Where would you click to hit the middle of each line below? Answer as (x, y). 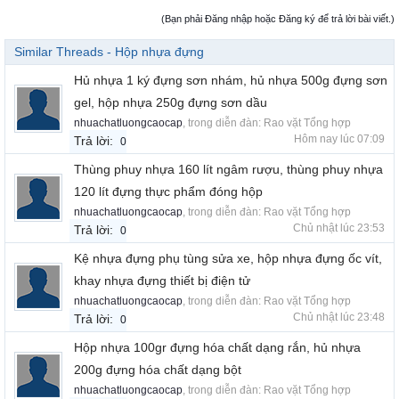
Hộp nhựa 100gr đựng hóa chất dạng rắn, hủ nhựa (217, 347)
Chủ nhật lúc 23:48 (339, 317)
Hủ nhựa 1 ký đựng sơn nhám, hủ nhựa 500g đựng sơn (231, 80)
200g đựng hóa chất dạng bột (158, 369)
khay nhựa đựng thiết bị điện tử (162, 280)
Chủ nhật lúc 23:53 (339, 228)
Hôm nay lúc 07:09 (339, 138)
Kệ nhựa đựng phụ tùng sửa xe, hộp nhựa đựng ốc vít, (228, 258)
